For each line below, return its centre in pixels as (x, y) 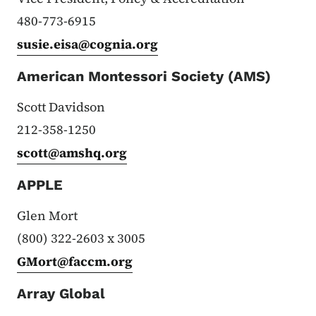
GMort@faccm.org (75, 261)
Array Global (61, 293)
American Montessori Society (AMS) (144, 76)
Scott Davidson (61, 107)
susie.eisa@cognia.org (87, 44)
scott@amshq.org (72, 152)
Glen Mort (47, 215)
